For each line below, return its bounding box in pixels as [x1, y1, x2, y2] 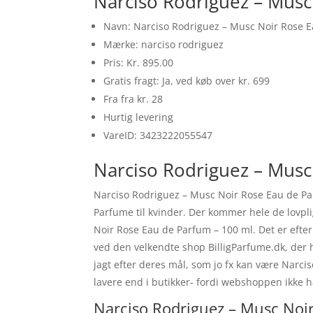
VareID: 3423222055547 [103, 129, 213, 143]
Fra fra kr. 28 [103, 92, 163, 106]
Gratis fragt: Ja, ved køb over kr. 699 [103, 74, 270, 88]
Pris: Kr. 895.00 [103, 56, 174, 70]
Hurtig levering [103, 110, 174, 124]
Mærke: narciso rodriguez [103, 38, 224, 52]
